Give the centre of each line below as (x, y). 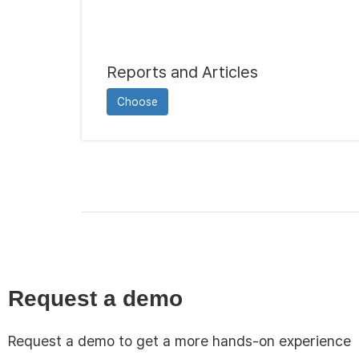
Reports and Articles (182, 72)
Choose (137, 101)
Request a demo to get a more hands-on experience (179, 341)
